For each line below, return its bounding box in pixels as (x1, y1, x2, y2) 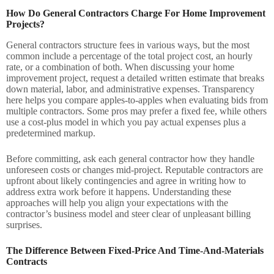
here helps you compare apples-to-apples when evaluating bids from (6, 94, 268, 105)
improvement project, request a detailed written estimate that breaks (6, 72, 264, 83)
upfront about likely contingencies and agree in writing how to (6, 175, 246, 186)
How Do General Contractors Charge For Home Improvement (6, 7, 265, 18)
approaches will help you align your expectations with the (6, 197, 228, 208)
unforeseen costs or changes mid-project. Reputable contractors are (6, 164, 263, 175)
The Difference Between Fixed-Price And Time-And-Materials (6, 245, 264, 256)
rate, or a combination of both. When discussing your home (6, 61, 234, 72)
